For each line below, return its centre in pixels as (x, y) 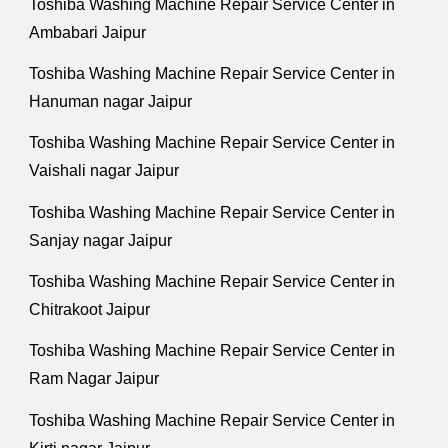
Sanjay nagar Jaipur (101, 240)
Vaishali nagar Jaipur (104, 171)
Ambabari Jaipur (88, 32)
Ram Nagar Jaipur (94, 379)
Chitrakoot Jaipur (90, 310)
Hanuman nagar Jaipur (111, 102)
